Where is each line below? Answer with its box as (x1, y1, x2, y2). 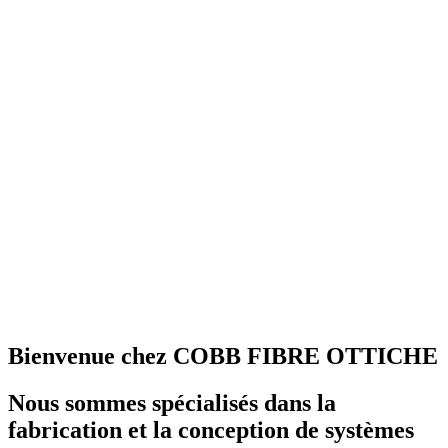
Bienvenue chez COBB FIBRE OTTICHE (8, 343, 438, 370)
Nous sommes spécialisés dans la (8, 390, 336, 417)
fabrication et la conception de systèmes (8, 417, 414, 444)
